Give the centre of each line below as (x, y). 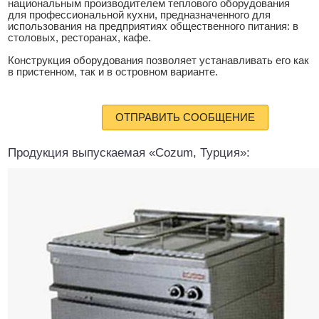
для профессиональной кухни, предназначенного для (139, 15)
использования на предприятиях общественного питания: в (153, 27)
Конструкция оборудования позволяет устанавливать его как (158, 61)
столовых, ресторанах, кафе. (79, 38)
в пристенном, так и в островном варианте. (113, 72)
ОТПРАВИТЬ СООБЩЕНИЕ (185, 117)
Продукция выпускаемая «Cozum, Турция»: (129, 153)
